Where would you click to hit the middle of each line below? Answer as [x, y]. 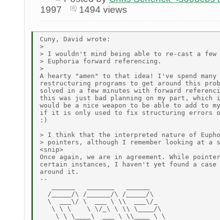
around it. [59, 172]
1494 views [103, 10]
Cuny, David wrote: [75, 39]
